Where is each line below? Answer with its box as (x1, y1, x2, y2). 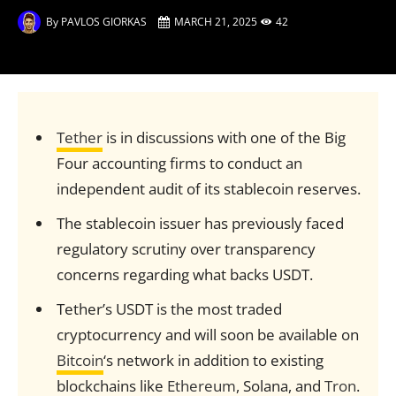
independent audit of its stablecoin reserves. (56, 179, 361, 199)
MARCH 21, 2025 (174, 14, 257, 29)
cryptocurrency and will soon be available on (56, 324, 359, 345)
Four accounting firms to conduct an (56, 153, 302, 173)
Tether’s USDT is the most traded (56, 299, 282, 319)
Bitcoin (56, 350, 103, 370)
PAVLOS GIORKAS (61, 14, 147, 29)
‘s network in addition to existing (103, 350, 324, 370)
